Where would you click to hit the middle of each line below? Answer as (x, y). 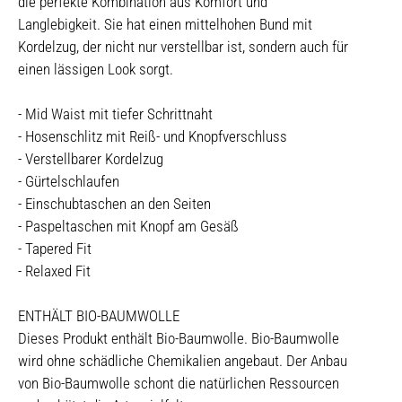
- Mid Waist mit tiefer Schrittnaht (115, 114)
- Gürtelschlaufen (69, 181)
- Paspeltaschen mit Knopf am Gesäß (128, 226)
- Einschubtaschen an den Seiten (114, 204)
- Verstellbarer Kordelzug (91, 159)
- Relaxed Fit (54, 271)
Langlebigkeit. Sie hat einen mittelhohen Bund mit (165, 24)
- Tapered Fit (55, 249)
